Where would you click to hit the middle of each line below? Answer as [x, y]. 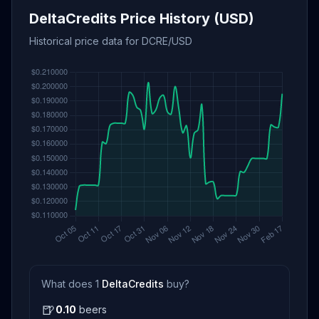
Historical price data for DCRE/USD [111, 41]
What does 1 [72, 284]
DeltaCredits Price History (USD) [142, 19]
